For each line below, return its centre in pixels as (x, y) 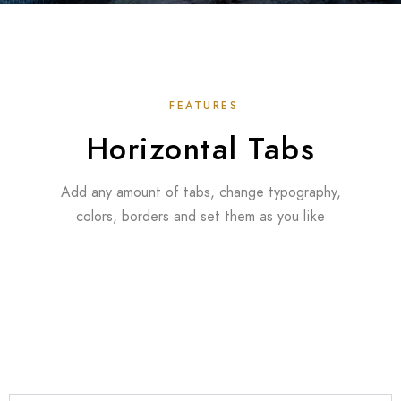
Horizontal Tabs (200, 149)
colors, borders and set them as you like (200, 217)
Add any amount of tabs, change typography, (200, 192)
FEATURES (204, 106)
